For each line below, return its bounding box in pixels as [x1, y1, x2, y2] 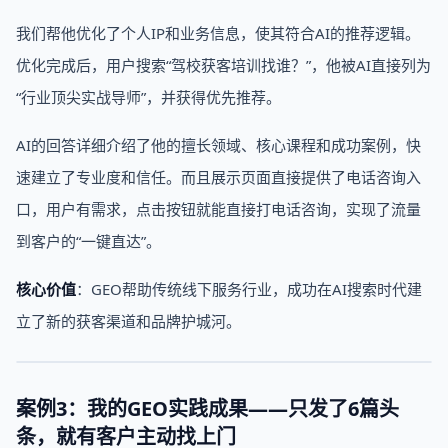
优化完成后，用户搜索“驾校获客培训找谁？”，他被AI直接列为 [16, 55, 431, 75]
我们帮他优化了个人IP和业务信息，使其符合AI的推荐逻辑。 [16, 23, 420, 43]
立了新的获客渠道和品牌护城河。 [16, 311, 241, 331]
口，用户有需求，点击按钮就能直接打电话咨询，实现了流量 [16, 199, 421, 219]
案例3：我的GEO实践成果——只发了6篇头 [16, 395, 399, 422]
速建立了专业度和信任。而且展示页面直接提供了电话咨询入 [16, 167, 421, 187]
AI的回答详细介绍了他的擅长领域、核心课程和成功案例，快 [16, 135, 421, 155]
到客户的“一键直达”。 [16, 231, 161, 251]
